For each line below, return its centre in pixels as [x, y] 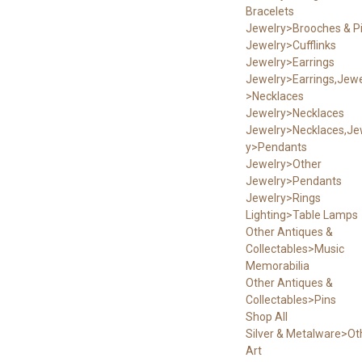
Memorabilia [277, 265]
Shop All [266, 316]
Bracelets [269, 11]
